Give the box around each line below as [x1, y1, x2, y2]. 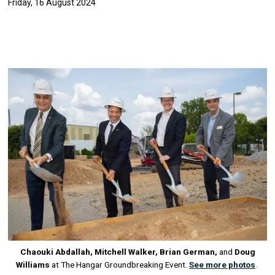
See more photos [189, 260, 255, 270]
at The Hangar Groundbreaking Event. [52, 260, 189, 270]
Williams [16, 260, 52, 270]
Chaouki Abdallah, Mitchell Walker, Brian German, [20, 247, 217, 257]
